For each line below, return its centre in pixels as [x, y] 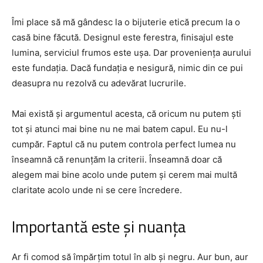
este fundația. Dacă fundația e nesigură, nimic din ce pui [127, 68]
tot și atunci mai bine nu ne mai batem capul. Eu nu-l [120, 129]
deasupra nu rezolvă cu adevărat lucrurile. [99, 83]
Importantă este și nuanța [99, 226]
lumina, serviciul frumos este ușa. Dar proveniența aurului [131, 52]
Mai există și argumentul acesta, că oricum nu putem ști [127, 113]
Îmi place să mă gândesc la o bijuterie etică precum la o [126, 22]
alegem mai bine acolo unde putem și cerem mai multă [124, 174]
